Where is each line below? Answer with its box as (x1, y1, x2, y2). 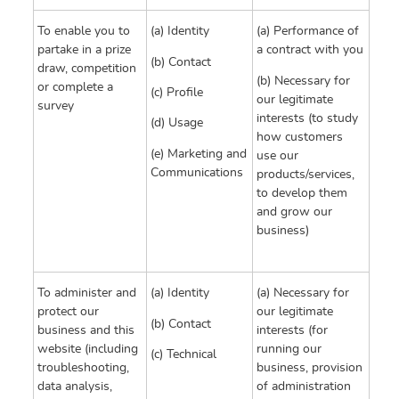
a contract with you (256, 44, 363, 57)
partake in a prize (37, 44, 131, 57)
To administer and (37, 287, 136, 300)
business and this (37, 324, 134, 338)
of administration (256, 380, 351, 394)
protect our (37, 305, 99, 319)
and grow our (256, 205, 332, 218)
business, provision (256, 362, 362, 375)
